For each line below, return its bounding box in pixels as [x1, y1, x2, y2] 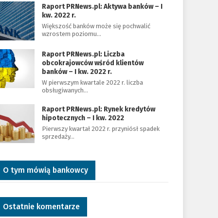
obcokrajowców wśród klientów [41, 59, 144, 67]
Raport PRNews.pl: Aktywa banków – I [41, 2, 163, 11]
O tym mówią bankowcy [2, 165, 88, 175]
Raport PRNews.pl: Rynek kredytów [41, 105, 155, 113]
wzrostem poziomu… [41, 30, 101, 37]
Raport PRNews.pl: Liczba [41, 50, 125, 58]
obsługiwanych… [41, 87, 88, 94]
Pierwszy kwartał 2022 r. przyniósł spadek [41, 125, 160, 132]
